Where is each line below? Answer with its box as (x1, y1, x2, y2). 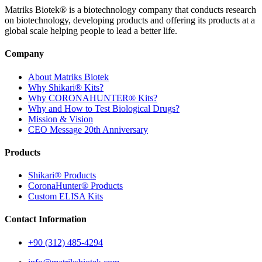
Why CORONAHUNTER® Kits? (28, 92, 157, 103)
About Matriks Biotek (28, 71, 109, 82)
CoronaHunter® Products (28, 181, 123, 191)
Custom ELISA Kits (28, 191, 103, 202)
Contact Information (5, 214, 87, 225)
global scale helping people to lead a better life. (5, 26, 177, 36)
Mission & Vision (28, 113, 93, 124)
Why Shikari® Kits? (28, 82, 104, 92)
